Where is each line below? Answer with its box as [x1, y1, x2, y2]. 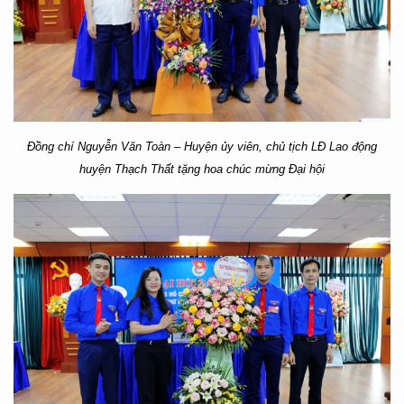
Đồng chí [27, 139, 78, 153]
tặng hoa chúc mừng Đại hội [174, 161, 325, 176]
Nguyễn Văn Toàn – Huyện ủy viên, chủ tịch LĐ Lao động [78, 139, 377, 153]
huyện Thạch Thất [79, 161, 174, 176]
